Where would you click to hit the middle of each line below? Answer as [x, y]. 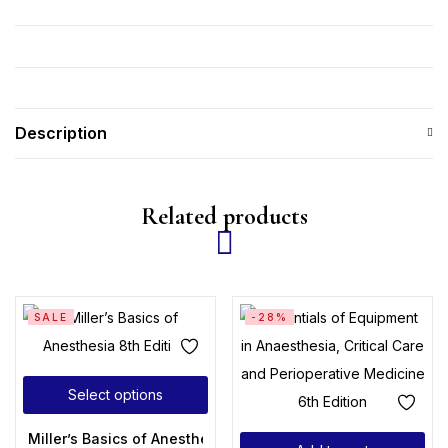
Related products [224, 216]
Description [61, 133]
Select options [115, 394]
